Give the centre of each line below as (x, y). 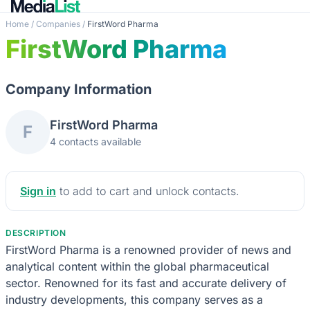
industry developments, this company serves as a (134, 299)
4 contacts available (95, 141)
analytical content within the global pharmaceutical (137, 266)
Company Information (79, 89)
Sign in (38, 191)
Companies (58, 24)
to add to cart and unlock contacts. (148, 191)
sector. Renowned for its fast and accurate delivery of (146, 283)
